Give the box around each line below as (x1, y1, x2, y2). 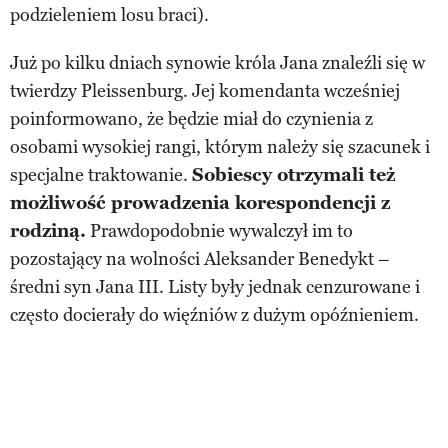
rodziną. (10, 219, 86, 242)
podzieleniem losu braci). (10, 3, 209, 26)
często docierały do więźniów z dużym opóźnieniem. (10, 303, 419, 326)
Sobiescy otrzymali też (192, 163, 395, 186)
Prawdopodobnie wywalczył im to (86, 219, 353, 242)
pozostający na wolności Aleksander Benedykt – (10, 247, 390, 270)
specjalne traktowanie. (10, 163, 192, 186)
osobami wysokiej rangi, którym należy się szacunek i (10, 135, 430, 158)
